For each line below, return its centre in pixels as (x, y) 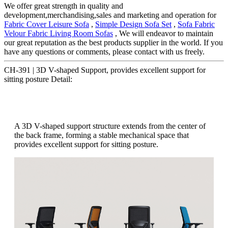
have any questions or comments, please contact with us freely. (104, 51)
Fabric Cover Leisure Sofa (47, 24)
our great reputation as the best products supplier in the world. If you (113, 42)
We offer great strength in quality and (64, 6)
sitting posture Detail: (38, 79)
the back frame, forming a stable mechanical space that (102, 135)
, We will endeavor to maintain (163, 33)
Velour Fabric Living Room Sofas (59, 33)
